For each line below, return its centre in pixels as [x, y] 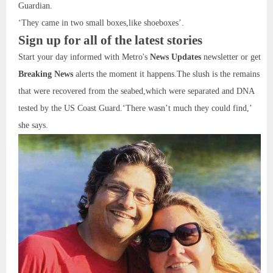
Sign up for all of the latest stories [110, 40]
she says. [33, 125]
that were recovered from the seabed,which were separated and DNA [136, 91]
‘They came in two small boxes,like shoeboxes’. [101, 23]
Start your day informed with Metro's [84, 57]
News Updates [175, 57]
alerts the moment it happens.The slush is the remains [168, 74]
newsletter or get [231, 57]
